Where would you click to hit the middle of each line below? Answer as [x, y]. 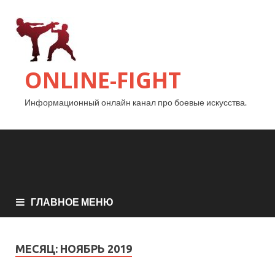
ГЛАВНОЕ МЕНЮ [72, 202]
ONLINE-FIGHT [103, 80]
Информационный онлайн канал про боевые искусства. [136, 102]
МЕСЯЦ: [38, 249]
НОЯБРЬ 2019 [96, 249]
